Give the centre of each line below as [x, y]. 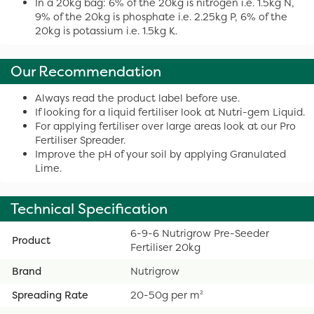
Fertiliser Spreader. [80, 140]
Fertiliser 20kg [165, 247]
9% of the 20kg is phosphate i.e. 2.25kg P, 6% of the [161, 16]
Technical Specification [89, 209]
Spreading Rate [50, 295]
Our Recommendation [86, 71]
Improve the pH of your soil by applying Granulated [161, 154]
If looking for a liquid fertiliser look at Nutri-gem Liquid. [170, 112]
